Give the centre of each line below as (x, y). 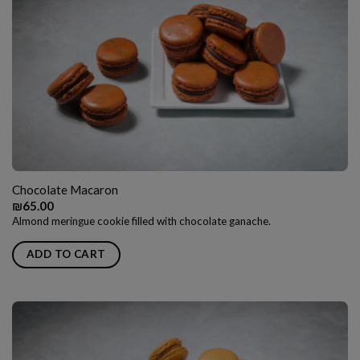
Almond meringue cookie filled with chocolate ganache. (141, 221)
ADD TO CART (66, 254)
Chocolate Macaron (65, 189)
